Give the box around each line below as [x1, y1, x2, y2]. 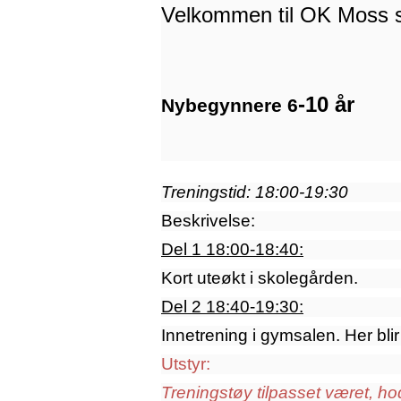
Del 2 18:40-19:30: [161, 297, 303, 317]
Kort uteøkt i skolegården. [161, 269, 358, 288]
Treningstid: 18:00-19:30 [161, 183, 348, 202]
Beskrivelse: [161, 211, 255, 231]
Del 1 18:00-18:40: [161, 240, 303, 260]
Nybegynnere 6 [161, 95, 298, 116]
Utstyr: [161, 354, 210, 374]
